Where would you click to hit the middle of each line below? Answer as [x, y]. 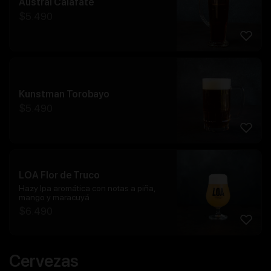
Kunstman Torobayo [64, 94]
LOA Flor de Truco [59, 175]
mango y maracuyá [54, 197]
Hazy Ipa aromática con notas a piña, [87, 188]
